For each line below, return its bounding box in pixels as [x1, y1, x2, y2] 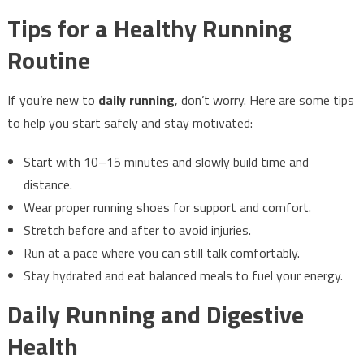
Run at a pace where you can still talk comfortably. [23, 243, 300, 262]
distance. [23, 175, 72, 194]
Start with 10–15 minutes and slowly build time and [23, 152, 309, 171]
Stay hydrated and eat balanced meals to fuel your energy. [23, 266, 343, 285]
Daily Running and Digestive [6, 296, 304, 333]
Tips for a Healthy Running [6, 10, 292, 47]
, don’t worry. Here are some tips [174, 90, 354, 110]
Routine [6, 41, 90, 79]
